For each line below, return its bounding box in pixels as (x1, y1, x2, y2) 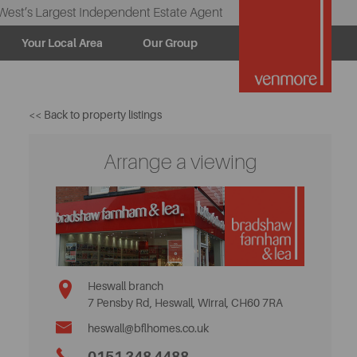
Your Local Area (22, 37, 103, 49)
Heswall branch (88, 280, 163, 292)
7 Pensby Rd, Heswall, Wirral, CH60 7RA (88, 296, 283, 309)
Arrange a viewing (103, 151, 257, 174)
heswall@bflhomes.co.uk (88, 322, 209, 335)
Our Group (143, 37, 198, 49)
